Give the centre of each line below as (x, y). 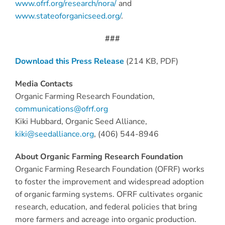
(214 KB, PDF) (151, 62)
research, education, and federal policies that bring (106, 207)
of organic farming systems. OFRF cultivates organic (109, 195)
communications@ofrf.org (62, 109)
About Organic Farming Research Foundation (99, 157)
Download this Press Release (70, 62)
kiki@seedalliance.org (54, 134)
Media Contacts (44, 84)
